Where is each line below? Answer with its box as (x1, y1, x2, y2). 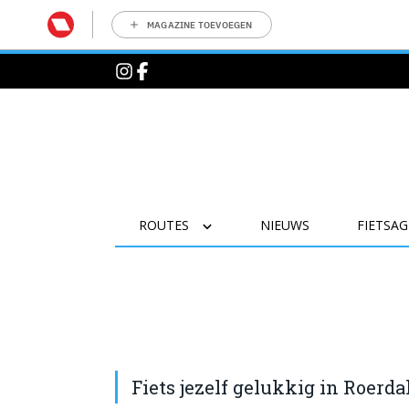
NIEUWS (259, 216, 309, 234)
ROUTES (138, 216, 189, 234)
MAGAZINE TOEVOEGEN (147, 18, 253, 31)
